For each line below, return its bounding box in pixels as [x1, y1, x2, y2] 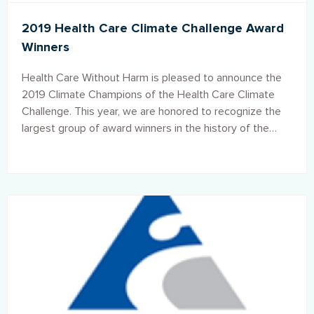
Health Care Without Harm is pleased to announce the [22, 70, 282, 85]
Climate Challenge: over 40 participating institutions [22, 137, 271, 152]
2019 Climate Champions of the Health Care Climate [22, 87, 275, 102]
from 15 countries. [22, 154, 108, 169]
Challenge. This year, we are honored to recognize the [22, 104, 281, 118]
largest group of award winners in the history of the [22, 121, 269, 135]
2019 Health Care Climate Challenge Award [22, 20, 284, 36]
